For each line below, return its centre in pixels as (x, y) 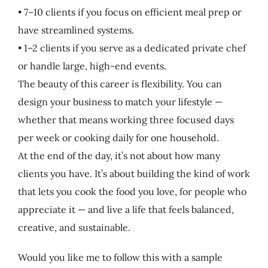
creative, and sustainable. (74, 227)
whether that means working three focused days (126, 119)
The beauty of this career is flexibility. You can (120, 83)
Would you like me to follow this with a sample (120, 257)
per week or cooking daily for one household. (118, 137)
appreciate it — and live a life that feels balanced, (126, 209)
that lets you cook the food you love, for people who (132, 191)
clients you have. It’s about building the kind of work (134, 173)
